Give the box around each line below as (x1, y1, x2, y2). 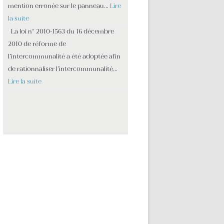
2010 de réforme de (8, 41, 66, 48)
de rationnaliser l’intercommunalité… (8, 66, 117, 73)
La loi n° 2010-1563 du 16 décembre (8, 28, 114, 35)
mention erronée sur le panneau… (8, 3, 110, 10)
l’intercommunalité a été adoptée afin (8, 53, 120, 60)
